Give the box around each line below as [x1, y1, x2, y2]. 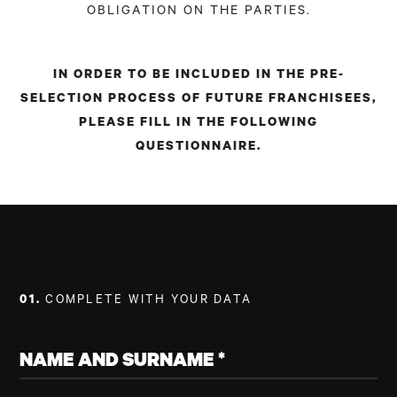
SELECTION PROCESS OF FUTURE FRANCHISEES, [19, 92, 378, 107]
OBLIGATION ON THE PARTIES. [86, 4, 311, 19]
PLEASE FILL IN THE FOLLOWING [79, 116, 318, 131]
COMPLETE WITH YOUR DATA [45, 293, 253, 307]
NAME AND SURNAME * [19, 351, 226, 373]
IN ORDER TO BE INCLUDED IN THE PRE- [52, 68, 345, 83]
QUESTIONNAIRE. [135, 140, 262, 155]
